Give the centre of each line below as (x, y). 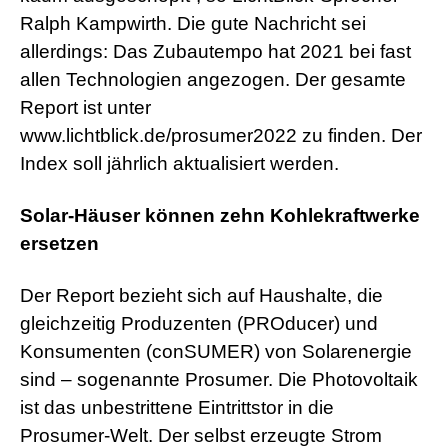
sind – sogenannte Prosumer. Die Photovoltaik (219, 380)
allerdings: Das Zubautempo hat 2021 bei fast (215, 52)
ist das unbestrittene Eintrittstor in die (177, 408)
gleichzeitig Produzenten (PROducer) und (199, 324)
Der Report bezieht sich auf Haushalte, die (201, 296)
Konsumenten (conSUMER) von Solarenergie (216, 352)
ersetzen (59, 244)
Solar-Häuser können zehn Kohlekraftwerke (220, 216)
